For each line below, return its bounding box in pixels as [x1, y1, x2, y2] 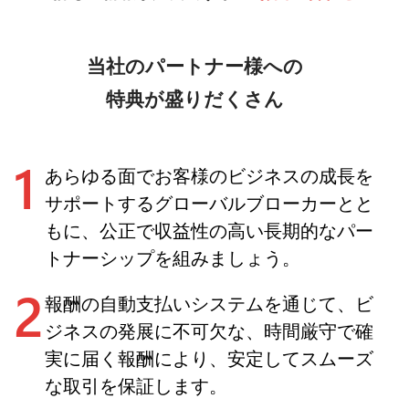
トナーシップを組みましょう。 [44, 246, 300, 269]
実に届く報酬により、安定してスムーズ [44, 346, 373, 370]
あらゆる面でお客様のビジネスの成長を [44, 163, 373, 187]
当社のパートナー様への [86, 51, 303, 81]
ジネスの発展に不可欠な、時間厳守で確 [44, 319, 373, 342]
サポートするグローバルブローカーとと [44, 191, 373, 215]
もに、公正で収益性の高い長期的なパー [44, 218, 373, 242]
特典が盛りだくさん [105, 84, 284, 114]
